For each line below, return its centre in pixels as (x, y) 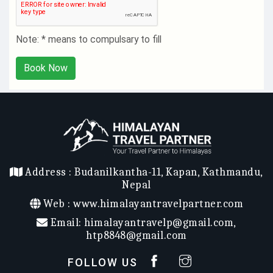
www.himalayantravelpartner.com (158, 204)
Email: (66, 223)
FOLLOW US (103, 263)
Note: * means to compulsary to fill (89, 40)
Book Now (46, 68)
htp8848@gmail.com (136, 236)
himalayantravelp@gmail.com (159, 223)
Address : (48, 172)
